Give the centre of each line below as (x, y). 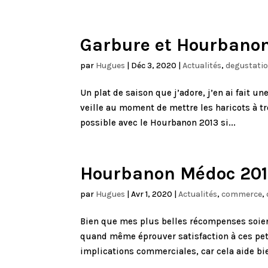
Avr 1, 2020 (152, 194)
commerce (242, 194)
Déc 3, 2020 (154, 66)
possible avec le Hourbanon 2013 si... (158, 123)
